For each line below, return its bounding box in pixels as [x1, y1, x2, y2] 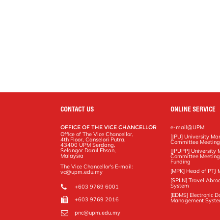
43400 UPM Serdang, [60, 141, 116, 148]
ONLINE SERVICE [170, 105, 216, 113]
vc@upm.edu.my [60, 168, 103, 175]
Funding [170, 158, 191, 165]
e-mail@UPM [170, 123, 205, 131]
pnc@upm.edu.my [75, 209, 121, 217]
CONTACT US [60, 105, 94, 113]
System [170, 182, 190, 190]
